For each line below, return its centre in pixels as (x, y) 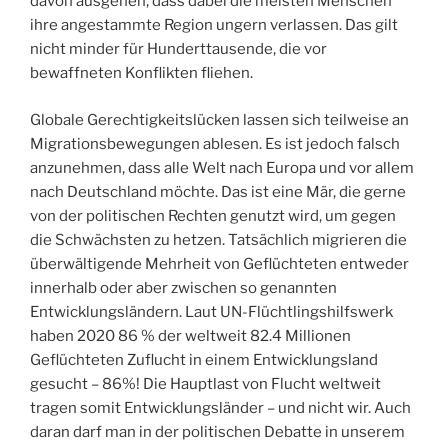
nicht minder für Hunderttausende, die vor (178, 49)
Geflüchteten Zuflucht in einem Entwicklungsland (204, 359)
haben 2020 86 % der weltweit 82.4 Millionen (190, 335)
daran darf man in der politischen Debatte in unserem (217, 431)
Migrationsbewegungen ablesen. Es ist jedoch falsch (215, 143)
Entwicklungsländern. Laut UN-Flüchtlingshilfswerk (211, 311)
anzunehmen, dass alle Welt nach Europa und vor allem (222, 167)
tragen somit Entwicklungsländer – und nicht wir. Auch (220, 407)
